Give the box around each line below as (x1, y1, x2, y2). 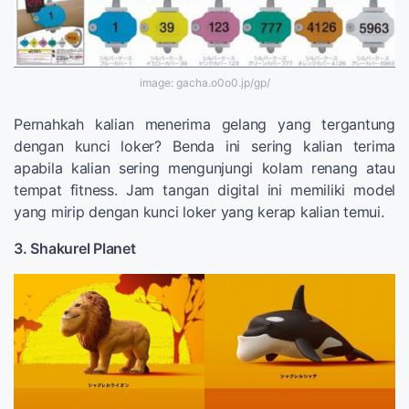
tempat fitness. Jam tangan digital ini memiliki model (14, 180, 395, 199)
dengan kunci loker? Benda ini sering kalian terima (14, 136, 395, 155)
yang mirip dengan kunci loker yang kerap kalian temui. (14, 202, 384, 221)
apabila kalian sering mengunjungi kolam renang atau (14, 158, 395, 177)
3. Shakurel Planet (14, 238, 136, 257)
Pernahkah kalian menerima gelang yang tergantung (14, 114, 395, 133)
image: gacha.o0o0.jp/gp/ (139, 75, 270, 89)
